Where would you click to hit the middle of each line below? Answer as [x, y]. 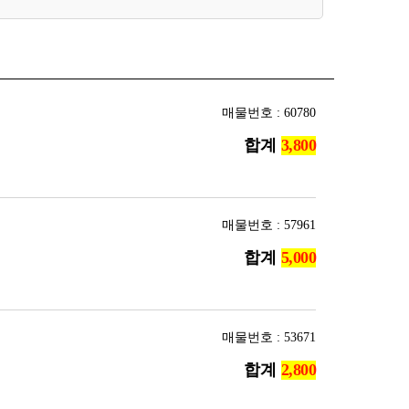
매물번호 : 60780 [269, 113]
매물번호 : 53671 [269, 337]
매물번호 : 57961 [269, 225]
